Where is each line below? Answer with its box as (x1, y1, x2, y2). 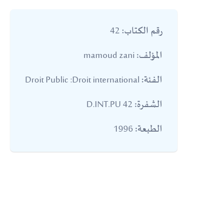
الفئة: (141, 73, 163, 88)
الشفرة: (135, 97, 163, 113)
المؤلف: (137, 48, 163, 64)
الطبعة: (135, 122, 163, 137)
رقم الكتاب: (122, 24, 163, 39)
